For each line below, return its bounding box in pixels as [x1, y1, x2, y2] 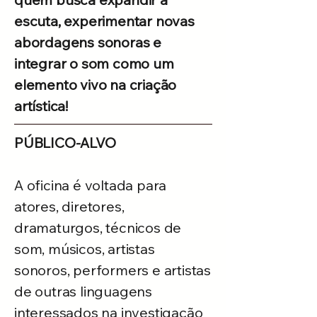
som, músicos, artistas [14, 240, 155, 258]
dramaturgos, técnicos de [14, 219, 182, 236]
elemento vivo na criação [14, 76, 177, 93]
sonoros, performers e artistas [14, 261, 212, 279]
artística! [14, 97, 68, 115]
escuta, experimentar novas [14, 12, 195, 30]
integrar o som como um [14, 54, 174, 72]
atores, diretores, [14, 197, 125, 215]
